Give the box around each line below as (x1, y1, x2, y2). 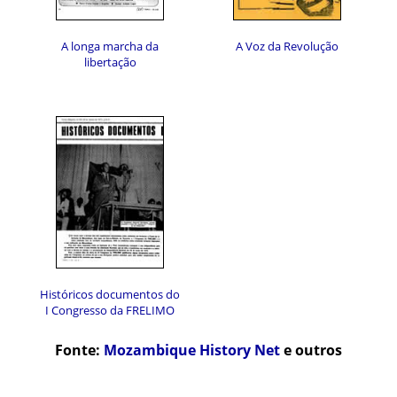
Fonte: (55, 340, 104, 361)
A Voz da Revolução (236, 38, 339, 54)
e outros (280, 340, 342, 361)
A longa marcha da (61, 38, 159, 54)
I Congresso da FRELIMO (45, 302, 175, 318)
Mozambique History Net (104, 340, 280, 361)
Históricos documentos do (40, 286, 180, 302)
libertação (83, 54, 136, 70)
